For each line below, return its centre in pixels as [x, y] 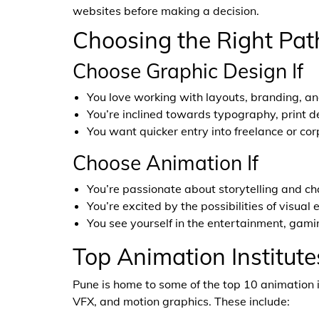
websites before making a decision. [166, 11]
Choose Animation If [166, 163]
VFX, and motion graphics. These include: [181, 301]
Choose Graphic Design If [188, 71]
